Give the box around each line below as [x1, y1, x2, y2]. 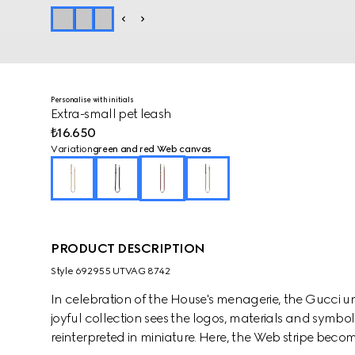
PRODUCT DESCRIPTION [51, 241, 205, 256]
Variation [51, 143, 93, 155]
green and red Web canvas [92, 143, 212, 155]
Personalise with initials [51, 95, 134, 104]
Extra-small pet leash [51, 106, 172, 121]
